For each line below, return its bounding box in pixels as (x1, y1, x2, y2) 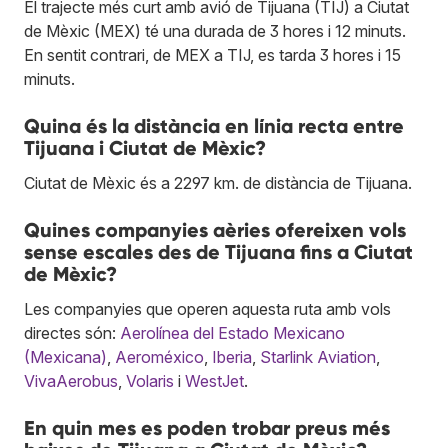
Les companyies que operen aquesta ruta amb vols (24, 298, 391, 319)
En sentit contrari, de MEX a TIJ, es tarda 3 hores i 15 (24, 44, 401, 65)
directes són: (24, 322, 120, 343)
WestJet (185, 370, 244, 391)
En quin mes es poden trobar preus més (24, 415, 390, 440)
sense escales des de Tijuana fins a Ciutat (24, 239, 413, 264)
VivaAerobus (24, 370, 118, 391)
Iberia (212, 346, 252, 367)
